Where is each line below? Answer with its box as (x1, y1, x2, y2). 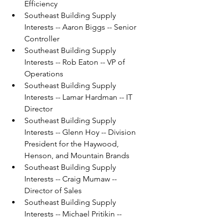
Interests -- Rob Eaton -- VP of (24, 57, 127, 67)
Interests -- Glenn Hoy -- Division (24, 127, 138, 137)
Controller (24, 34, 59, 44)
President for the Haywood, (24, 139, 121, 149)
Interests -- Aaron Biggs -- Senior (24, 22, 138, 32)
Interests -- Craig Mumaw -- (24, 174, 119, 184)
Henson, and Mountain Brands (24, 151, 129, 161)
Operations (24, 69, 63, 79)
